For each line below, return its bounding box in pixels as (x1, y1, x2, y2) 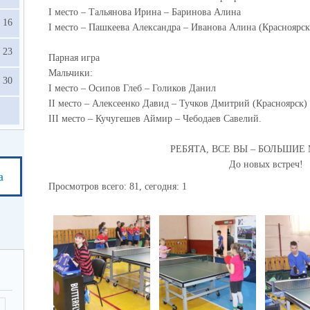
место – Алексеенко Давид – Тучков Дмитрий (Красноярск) (55, 98, 307, 109)
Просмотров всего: (48, 181, 129, 192)
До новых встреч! (228, 159, 303, 170)
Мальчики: (48, 68, 93, 78)
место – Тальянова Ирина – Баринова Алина (52, 7, 241, 17)
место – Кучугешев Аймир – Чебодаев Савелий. (59, 113, 262, 124)
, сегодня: (139, 181, 179, 192)
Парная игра (48, 53, 100, 63)
